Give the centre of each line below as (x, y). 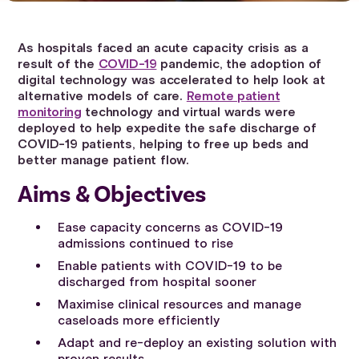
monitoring (50, 113)
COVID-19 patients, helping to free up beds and (163, 145)
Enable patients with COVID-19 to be (170, 266)
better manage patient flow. (103, 161)
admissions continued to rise (146, 244)
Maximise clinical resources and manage (180, 305)
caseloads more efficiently (139, 321)
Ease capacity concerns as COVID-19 (171, 228)
